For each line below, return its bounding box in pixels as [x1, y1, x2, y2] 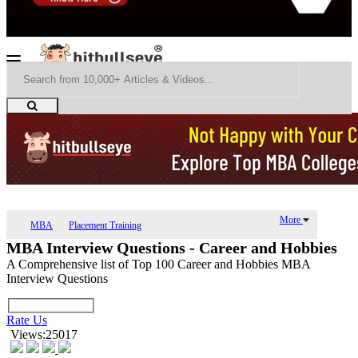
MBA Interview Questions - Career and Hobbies [6, 238, 337, 257]
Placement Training [69, 219, 141, 231]
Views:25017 [10, 328, 78, 342]
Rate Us [6, 313, 47, 328]
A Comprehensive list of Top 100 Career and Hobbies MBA [6, 257, 310, 271]
